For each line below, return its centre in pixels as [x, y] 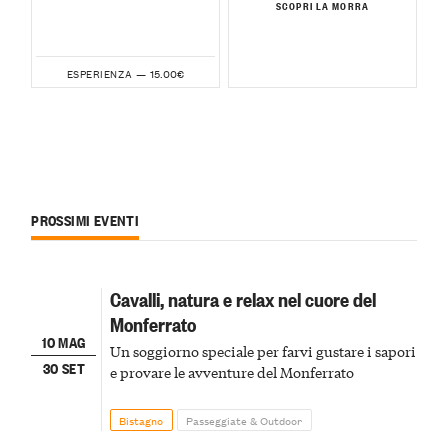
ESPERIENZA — [106, 73]
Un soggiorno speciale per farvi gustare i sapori [262, 350]
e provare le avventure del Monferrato [231, 371]
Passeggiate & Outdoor [244, 419]
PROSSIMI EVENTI [85, 219]
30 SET [63, 367]
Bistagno [141, 419]
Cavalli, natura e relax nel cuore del [242, 298]
